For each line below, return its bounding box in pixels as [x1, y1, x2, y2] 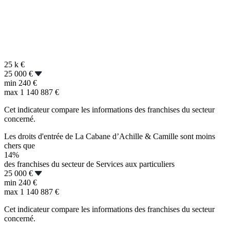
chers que [4, 141, 35, 150]
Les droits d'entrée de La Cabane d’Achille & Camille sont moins [4, 132, 215, 141]
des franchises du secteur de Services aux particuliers [4, 160, 175, 169]
